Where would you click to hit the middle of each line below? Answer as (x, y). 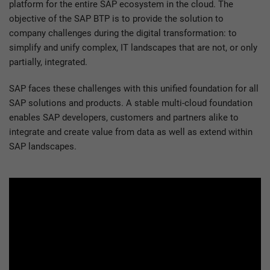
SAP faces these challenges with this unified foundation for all (134, 89)
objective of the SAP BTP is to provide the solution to (116, 19)
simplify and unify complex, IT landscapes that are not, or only (133, 48)
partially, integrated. (52, 62)
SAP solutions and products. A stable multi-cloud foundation (131, 103)
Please (42, 200)
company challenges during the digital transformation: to (123, 33)
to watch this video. (202, 200)
